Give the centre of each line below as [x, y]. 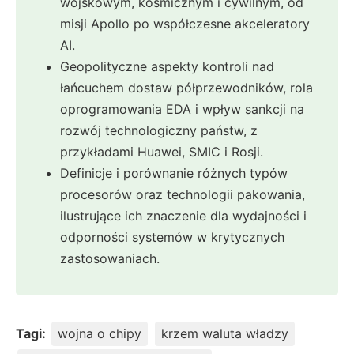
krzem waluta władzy [225, 334]
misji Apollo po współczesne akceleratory [185, 24]
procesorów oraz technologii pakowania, [183, 195]
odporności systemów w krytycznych [172, 237]
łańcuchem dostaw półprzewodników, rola [186, 88]
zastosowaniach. [110, 259]
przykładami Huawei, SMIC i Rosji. [162, 152]
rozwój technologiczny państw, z [159, 131]
